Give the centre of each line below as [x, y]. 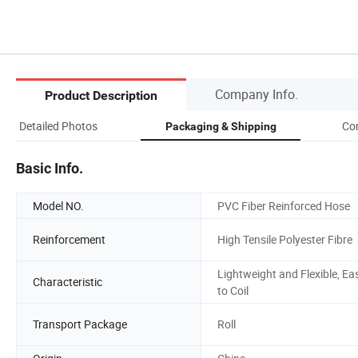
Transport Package [80, 324]
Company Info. [257, 94]
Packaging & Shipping [221, 126]
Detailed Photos [58, 125]
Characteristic [68, 282]
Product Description [101, 96]
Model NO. [58, 205]
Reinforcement [69, 240]
